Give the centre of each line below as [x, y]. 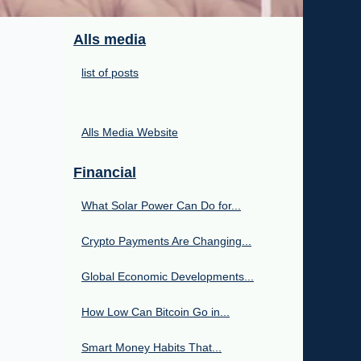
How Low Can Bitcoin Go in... [156, 311]
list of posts [110, 72]
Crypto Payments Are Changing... [166, 241]
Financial [105, 172]
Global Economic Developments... [168, 276]
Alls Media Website [130, 132]
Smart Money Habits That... [151, 347]
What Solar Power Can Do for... [161, 205]
